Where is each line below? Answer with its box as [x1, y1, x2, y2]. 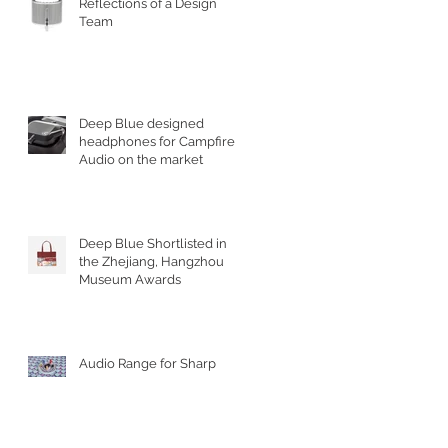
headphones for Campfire [79, 133, 235, 149]
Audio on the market [79, 151, 203, 167]
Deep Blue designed [79, 115, 204, 131]
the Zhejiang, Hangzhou [79, 253, 224, 269]
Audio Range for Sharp [79, 355, 216, 371]
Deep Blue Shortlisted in [79, 235, 227, 251]
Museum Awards [79, 271, 181, 287]
